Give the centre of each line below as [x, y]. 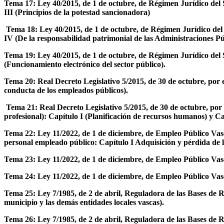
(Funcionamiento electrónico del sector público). [86, 64]
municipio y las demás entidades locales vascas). [85, 202]
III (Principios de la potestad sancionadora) [77, 12]
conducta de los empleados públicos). [66, 90]
